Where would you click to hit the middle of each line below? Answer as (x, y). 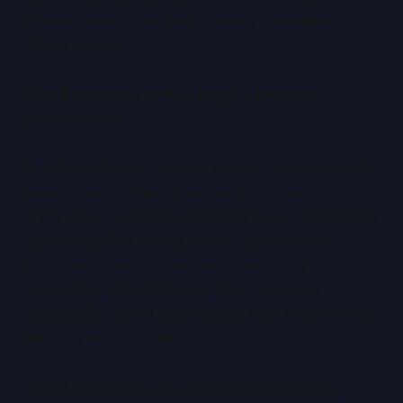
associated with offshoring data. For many (172, 290)
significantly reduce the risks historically (165, 266)
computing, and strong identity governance (176, 242)
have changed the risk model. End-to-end (171, 193)
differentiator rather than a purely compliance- (187, 21)
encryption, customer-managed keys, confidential (200, 217)
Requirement (72, 119)
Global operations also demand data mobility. (183, 388)
